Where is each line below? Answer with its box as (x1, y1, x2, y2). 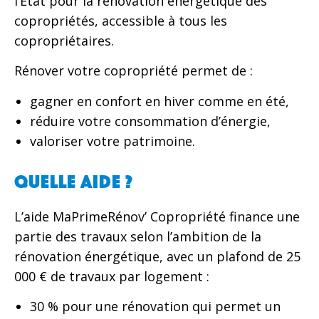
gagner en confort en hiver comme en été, (29, 92, 289, 110)
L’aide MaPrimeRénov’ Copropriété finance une (14, 207, 300, 225)
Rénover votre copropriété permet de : (14, 62, 253, 80)
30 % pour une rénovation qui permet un (29, 298, 281, 315)
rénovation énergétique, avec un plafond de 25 (14, 247, 300, 265)
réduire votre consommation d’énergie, (29, 112, 271, 130)
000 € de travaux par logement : (14, 267, 209, 285)
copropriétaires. (14, 31, 114, 49)
